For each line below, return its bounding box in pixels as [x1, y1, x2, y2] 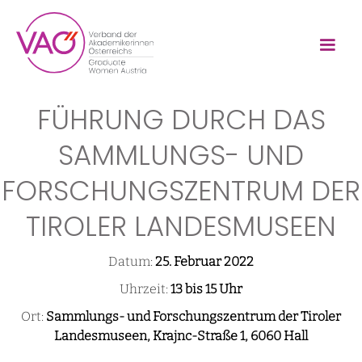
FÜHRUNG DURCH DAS [36, 100, 326, 140]
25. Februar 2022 [155, 254, 254, 270]
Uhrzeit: [120, 281, 170, 297]
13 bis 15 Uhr [170, 281, 242, 297]
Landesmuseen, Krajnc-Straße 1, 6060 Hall [54, 328, 308, 344]
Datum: [108, 254, 155, 270]
